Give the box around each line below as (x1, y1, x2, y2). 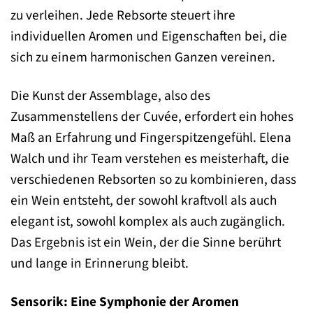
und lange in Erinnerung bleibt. (10, 254, 189, 274)
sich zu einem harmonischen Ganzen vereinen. (10, 48, 275, 68)
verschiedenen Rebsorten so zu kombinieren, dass (10, 170, 296, 190)
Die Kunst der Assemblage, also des (10, 86, 210, 106)
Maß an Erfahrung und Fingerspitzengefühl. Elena (10, 128, 291, 148)
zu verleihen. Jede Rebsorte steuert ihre (10, 6, 235, 26)
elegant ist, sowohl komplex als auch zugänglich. (10, 212, 285, 232)
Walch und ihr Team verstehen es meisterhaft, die (10, 149, 289, 169)
